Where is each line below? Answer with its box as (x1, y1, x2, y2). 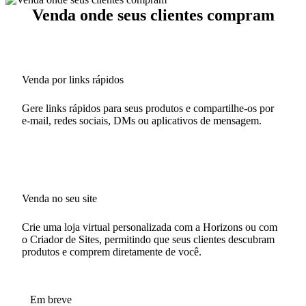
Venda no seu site (22, 192, 97, 204)
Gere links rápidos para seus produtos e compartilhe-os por (22, 102, 274, 114)
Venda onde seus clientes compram (31, 5, 275, 24)
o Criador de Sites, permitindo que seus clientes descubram (22, 233, 275, 245)
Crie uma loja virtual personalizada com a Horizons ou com (22, 221, 277, 233)
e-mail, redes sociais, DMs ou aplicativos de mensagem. (22, 114, 262, 126)
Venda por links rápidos (22, 73, 124, 85)
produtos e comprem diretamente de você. (22, 245, 201, 258)
